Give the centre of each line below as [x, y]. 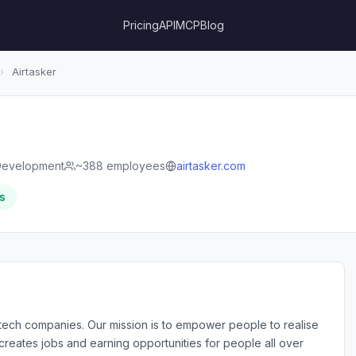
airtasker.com [211, 166]
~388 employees [120, 166]
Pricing [141, 25]
